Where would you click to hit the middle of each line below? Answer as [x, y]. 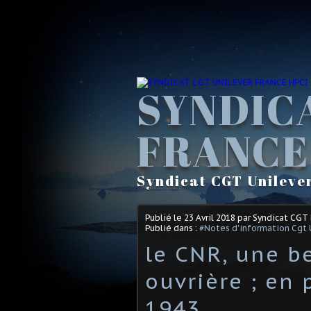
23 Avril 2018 [210, 217]
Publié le [165, 217]
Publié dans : [172, 228]
